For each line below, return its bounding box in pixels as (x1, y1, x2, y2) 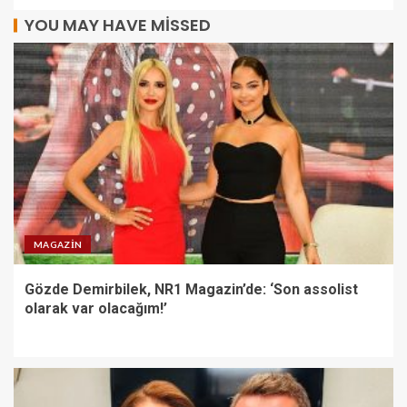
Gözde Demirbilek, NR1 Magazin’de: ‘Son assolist (25, 280, 358, 298)
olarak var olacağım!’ (25, 299, 167, 317)
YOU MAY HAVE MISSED (25, 13, 211, 36)
